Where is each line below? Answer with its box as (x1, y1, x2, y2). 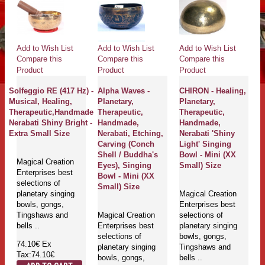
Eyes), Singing (98, 160, 152, 170)
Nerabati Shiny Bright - (9, 118, 93, 127)
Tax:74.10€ (17, 250, 54, 260)
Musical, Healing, (9, 96, 73, 106)
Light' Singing (179, 139, 231, 148)
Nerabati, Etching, (98, 128, 164, 138)
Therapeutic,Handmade (9, 107, 94, 117)
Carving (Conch (98, 139, 155, 148)
